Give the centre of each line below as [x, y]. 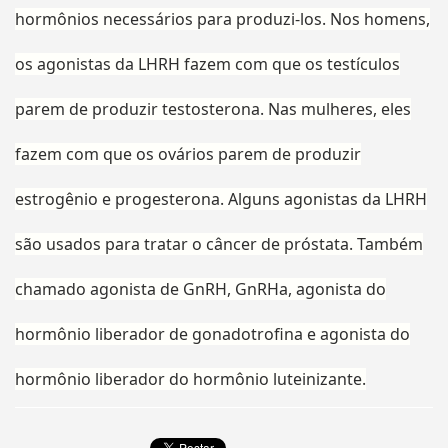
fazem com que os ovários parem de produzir [187, 154]
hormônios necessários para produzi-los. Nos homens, [222, 19]
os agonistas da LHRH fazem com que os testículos [207, 64]
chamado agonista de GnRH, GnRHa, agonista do [200, 289]
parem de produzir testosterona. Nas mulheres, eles [212, 109]
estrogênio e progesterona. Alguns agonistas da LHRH [220, 199]
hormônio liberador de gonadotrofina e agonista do [212, 334]
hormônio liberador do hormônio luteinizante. [190, 379]
